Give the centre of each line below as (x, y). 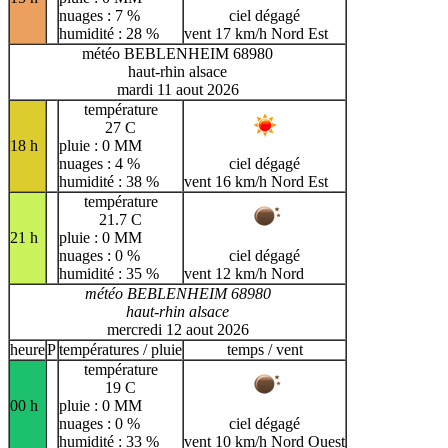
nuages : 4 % (99, 163)
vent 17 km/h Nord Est (256, 33)
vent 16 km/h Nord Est (256, 181)
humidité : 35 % (109, 273)
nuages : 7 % (99, 15)
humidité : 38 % (109, 181)
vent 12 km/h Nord (244, 273)
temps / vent (264, 349)
